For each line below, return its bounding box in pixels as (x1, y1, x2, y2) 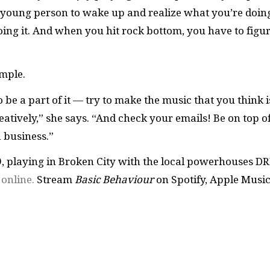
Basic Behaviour (75, 174, 154, 186)
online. (1, 174, 34, 186)
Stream (34, 174, 75, 186)
